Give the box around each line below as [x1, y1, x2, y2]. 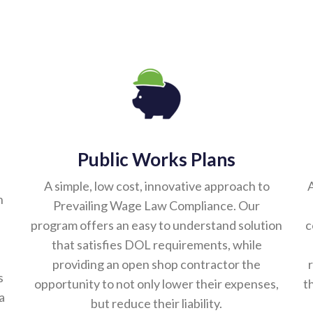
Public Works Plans [78, 149, 235, 171]
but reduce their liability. [91, 296, 222, 312]
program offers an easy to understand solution [31, 218, 282, 233]
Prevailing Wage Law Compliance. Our [53, 198, 260, 214]
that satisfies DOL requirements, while [51, 238, 262, 253]
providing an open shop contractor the [52, 257, 261, 272]
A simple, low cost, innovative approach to [43, 179, 270, 194]
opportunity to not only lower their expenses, [34, 277, 279, 292]
